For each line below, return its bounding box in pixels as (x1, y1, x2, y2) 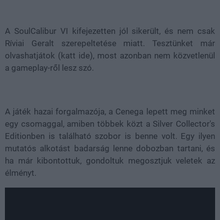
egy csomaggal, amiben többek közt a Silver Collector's (5, 119, 215, 129)
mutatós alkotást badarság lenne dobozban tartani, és (5, 143, 215, 153)
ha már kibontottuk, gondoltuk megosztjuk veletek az (5, 156, 215, 165)
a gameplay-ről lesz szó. (5, 63, 94, 73)
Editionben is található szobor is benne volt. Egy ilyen (5, 131, 215, 141)
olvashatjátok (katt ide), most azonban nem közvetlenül (5, 51, 215, 60)
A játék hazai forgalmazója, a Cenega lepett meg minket (5, 107, 215, 116)
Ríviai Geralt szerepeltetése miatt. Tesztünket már (5, 38, 215, 48)
